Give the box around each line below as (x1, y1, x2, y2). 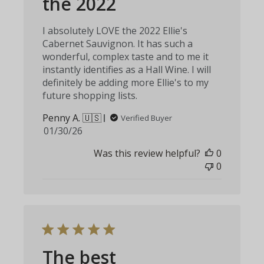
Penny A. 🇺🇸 (42, 111, 102, 125)
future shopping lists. (42, 89, 138, 103)
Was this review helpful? (93, 147, 200, 160)
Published (62, 124, 107, 137)
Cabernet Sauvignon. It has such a (42, 37, 193, 51)
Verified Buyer (121, 113, 173, 124)
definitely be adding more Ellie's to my (42, 76, 209, 90)
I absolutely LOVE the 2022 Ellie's (42, 24, 188, 38)
